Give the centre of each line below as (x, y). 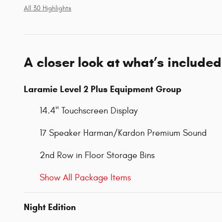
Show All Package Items (85, 178)
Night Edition (50, 207)
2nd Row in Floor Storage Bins (97, 156)
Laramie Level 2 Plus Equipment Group (103, 89)
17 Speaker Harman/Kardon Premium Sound (123, 133)
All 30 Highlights (48, 9)
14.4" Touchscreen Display (89, 111)
